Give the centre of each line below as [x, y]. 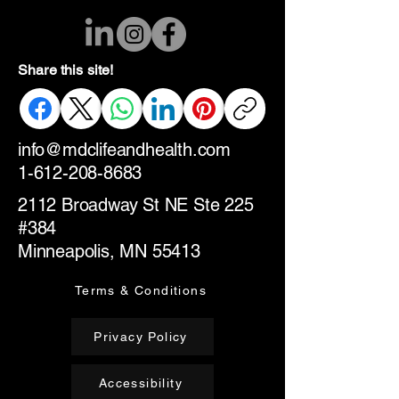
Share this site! [66, 69]
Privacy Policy [141, 336]
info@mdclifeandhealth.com [124, 149]
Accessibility [141, 383]
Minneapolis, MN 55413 [109, 251]
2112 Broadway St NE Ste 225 [136, 204]
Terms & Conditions [141, 290]
